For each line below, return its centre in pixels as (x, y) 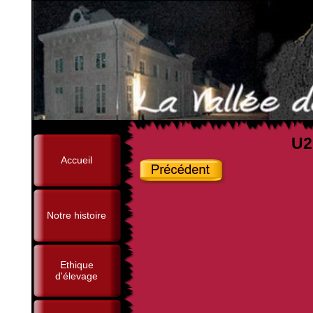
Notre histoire (77, 215)
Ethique (77, 265)
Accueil (77, 160)
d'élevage (77, 276)
